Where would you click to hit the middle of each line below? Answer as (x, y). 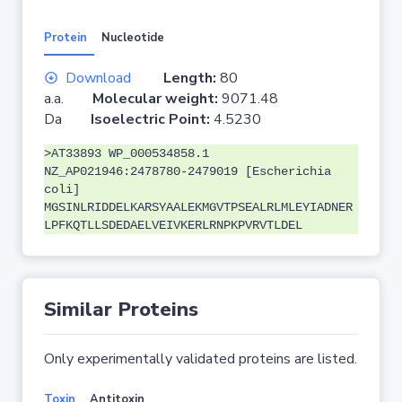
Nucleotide (133, 38)
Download (98, 78)
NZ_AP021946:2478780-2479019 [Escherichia (188, 171)
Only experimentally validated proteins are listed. (201, 359)
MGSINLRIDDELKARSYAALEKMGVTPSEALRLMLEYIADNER (198, 207)
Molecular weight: (157, 99)
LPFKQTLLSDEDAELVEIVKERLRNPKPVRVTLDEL (173, 225)
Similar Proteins (121, 310)
